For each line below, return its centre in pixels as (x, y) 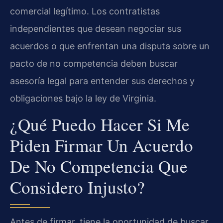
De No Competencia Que (99, 166)
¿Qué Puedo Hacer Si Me (100, 124)
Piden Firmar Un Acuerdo (102, 145)
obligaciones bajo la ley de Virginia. (83, 98)
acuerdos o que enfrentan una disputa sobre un (110, 46)
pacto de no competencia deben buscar (94, 63)
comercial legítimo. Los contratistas (85, 11)
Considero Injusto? (77, 187)
